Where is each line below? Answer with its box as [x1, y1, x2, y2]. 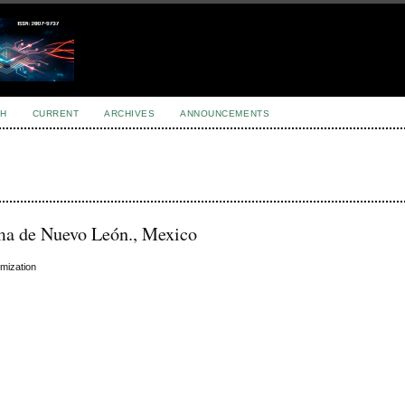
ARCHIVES [104, 108, 155, 118]
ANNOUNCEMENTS [180, 108, 270, 118]
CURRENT [32, 108, 80, 118]
